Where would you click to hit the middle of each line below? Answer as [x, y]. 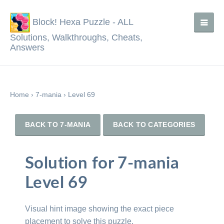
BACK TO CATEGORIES [154, 124]
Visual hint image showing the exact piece [99, 209]
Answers [27, 47]
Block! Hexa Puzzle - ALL [81, 22]
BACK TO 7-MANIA [58, 124]
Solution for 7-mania [102, 163]
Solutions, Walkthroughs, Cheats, [76, 37]
